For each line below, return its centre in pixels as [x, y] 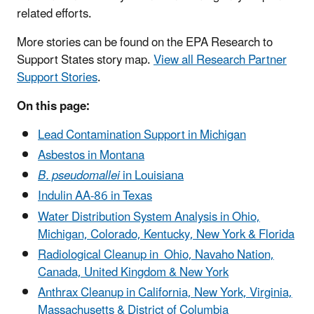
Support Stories [57, 77]
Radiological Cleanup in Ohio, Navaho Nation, [156, 255]
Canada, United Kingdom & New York [133, 272]
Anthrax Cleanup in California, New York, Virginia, [165, 293]
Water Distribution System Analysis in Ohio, [149, 217]
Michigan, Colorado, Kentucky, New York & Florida [166, 234]
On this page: [53, 106]
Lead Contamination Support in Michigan [142, 135]
